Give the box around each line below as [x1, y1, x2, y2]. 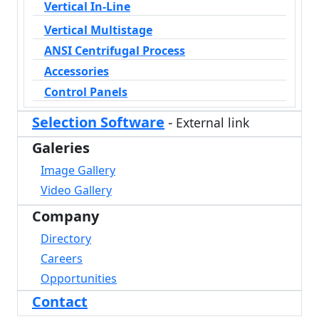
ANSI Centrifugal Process [44, 42, 185, 58]
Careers [41, 250, 83, 266]
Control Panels [44, 83, 127, 100]
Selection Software [32, 112, 164, 132]
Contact [32, 291, 88, 311]
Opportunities [41, 270, 117, 286]
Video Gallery [41, 182, 112, 198]
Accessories [44, 63, 109, 79]
